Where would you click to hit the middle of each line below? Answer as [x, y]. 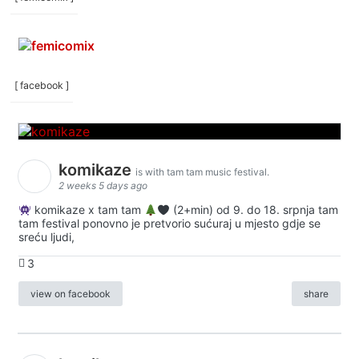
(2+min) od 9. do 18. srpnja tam [254, 210]
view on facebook [71, 293]
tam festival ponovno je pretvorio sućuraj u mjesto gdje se [169, 224]
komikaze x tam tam [87, 210]
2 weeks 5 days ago [103, 186]
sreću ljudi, [46, 237]
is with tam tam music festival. [202, 172]
